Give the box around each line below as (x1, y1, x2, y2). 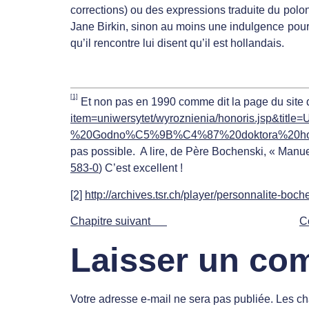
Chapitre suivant (70, 215, 167, 228)
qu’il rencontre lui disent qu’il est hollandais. (70, 37, 284, 49)
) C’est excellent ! (99, 162, 183, 175)
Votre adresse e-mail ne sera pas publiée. (70, 292, 273, 305)
